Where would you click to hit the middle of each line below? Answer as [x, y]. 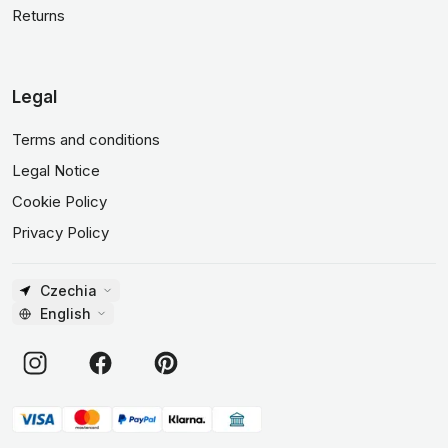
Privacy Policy [60, 232]
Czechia [68, 290]
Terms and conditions [86, 139]
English [65, 313]
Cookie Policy [59, 201]
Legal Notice [56, 170]
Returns [38, 15]
